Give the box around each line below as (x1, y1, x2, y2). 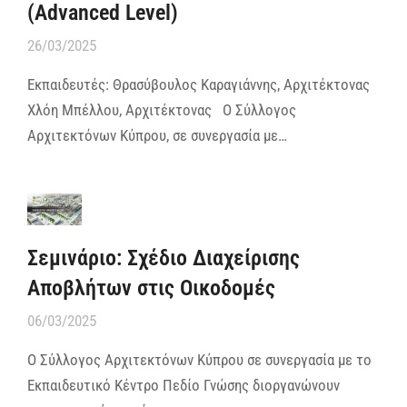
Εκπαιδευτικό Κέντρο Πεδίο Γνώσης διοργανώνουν (27, 375, 340, 394)
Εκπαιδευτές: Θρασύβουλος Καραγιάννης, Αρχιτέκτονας (27, 74, 370, 94)
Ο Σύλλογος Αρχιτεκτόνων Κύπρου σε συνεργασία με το (27, 350, 372, 369)
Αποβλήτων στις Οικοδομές (27, 274, 275, 301)
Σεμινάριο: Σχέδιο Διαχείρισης (27, 244, 300, 271)
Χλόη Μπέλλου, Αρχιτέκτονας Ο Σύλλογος (27, 100, 296, 119)
